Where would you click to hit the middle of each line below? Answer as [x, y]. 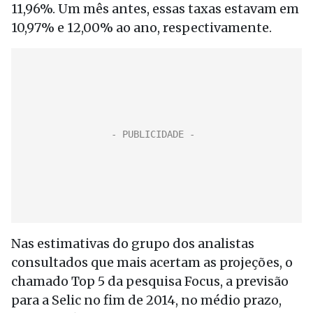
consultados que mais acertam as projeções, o [152, 262]
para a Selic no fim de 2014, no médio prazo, [146, 300]
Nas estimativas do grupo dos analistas [133, 243]
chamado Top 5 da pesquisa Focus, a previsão [150, 281]
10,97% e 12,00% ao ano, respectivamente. [141, 28]
